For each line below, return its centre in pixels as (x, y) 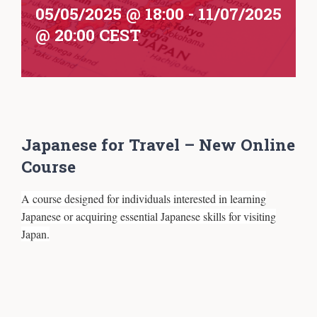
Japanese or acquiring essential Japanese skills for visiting (149, 217)
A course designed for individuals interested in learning (144, 199)
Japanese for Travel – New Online (158, 144)
